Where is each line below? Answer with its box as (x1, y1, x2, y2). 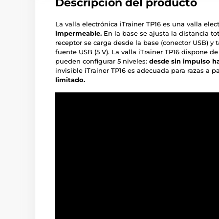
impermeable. (55, 29, 102, 38)
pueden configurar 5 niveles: (55, 57, 149, 66)
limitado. (55, 76, 85, 84)
